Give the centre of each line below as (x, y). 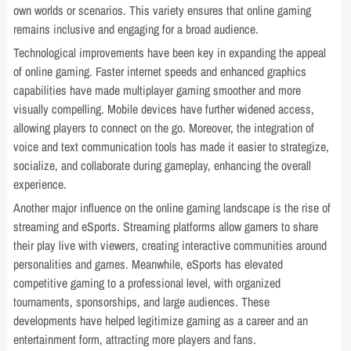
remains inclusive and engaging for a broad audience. (136, 29)
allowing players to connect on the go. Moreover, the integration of (164, 128)
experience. (40, 184)
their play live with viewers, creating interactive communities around (170, 245)
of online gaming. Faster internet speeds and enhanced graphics (160, 71)
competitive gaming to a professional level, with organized (147, 283)
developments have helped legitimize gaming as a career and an (161, 320)
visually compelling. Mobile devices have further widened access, (164, 109)
